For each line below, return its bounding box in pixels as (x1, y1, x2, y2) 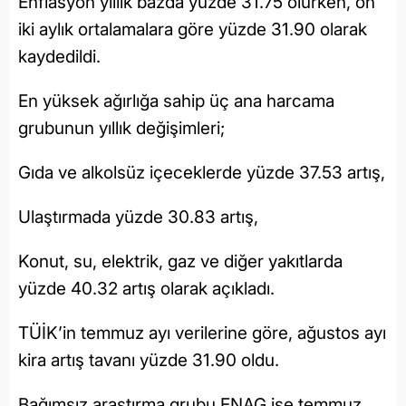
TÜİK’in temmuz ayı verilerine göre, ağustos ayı (18, 322, 386, 343)
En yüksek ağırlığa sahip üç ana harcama (18, 90, 334, 111)
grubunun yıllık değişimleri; (18, 117, 225, 139)
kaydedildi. (18, 45, 101, 67)
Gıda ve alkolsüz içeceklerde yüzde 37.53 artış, (18, 161, 385, 183)
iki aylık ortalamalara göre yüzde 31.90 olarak (18, 18, 367, 40)
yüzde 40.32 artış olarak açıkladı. (18, 277, 275, 299)
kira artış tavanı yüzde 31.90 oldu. (18, 349, 279, 371)
